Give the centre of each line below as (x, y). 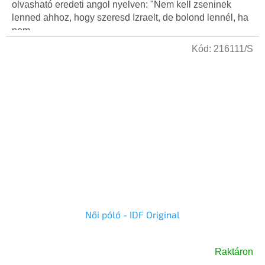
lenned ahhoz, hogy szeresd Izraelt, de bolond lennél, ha (130, 18)
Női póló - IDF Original (132, 215)
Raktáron (234, 252)
